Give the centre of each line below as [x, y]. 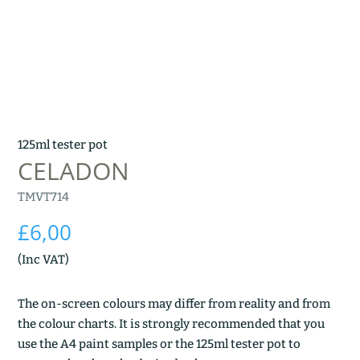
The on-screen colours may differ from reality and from [174, 303]
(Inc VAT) [44, 259]
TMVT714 [44, 196]
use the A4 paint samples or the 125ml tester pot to [160, 344]
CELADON [74, 170]
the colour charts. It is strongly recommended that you [172, 323]
